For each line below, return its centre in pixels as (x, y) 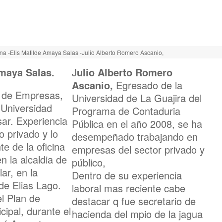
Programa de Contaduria (126, 111)
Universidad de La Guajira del (137, 98)
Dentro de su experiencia (127, 175)
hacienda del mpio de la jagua (137, 214)
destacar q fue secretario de (134, 201)
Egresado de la (149, 85)
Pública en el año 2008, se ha (137, 124)
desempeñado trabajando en (135, 137)
